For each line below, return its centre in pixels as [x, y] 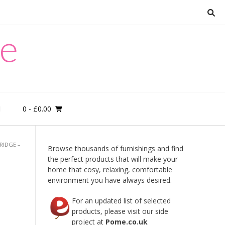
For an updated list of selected [121, 201]
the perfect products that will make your [113, 159]
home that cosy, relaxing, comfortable [110, 170]
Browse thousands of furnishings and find [115, 148]
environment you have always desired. [109, 180]
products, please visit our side [120, 211]
